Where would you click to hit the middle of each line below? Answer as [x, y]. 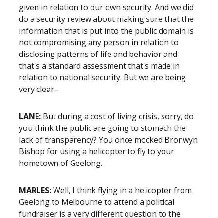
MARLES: [35, 190]
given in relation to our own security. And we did [106, 7]
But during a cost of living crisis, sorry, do [117, 116]
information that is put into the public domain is [106, 31]
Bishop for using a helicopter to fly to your [97, 151]
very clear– [39, 89]
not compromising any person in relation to [99, 42]
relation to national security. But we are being [102, 77]
